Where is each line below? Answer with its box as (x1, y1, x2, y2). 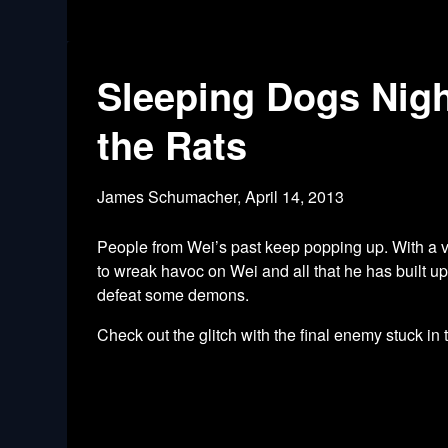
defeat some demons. (97, 283, 250, 306)
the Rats (97, 117, 248, 172)
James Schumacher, (97, 185, 246, 208)
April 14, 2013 (245, 185, 345, 208)
